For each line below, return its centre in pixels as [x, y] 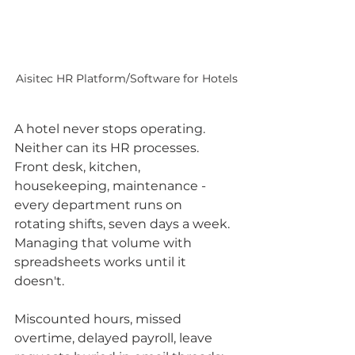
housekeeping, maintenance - [112, 186]
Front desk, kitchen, [79, 167]
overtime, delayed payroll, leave [115, 338]
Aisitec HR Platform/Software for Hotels [127, 79]
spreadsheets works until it [102, 262]
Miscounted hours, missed [99, 319]
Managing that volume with [105, 243]
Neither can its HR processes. [107, 148]
